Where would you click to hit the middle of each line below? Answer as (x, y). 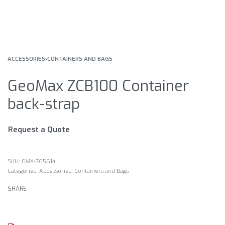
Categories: (23, 171)
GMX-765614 (38, 162)
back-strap (44, 104)
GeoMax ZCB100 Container (98, 86)
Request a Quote (39, 130)
